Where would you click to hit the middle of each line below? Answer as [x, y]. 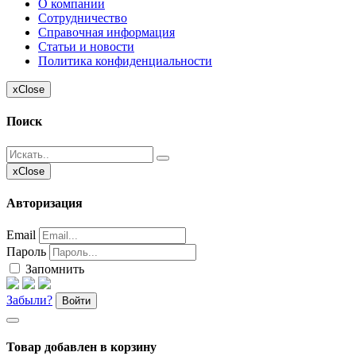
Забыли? [29, 300]
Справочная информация [106, 33]
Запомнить [53, 269]
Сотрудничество [83, 18]
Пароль [26, 252]
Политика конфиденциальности [125, 61]
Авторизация [44, 203]
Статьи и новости [86, 47]
